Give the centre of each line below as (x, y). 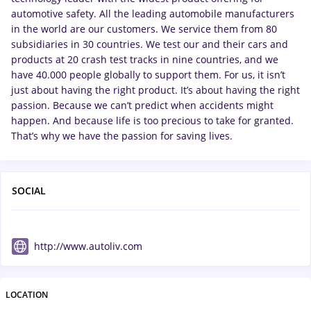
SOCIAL (29, 191)
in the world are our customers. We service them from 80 (144, 29)
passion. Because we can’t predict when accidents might (142, 105)
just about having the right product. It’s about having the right (155, 90)
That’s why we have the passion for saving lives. (122, 136)
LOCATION (27, 295)
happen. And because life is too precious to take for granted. (152, 120)
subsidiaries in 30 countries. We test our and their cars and (150, 44)
